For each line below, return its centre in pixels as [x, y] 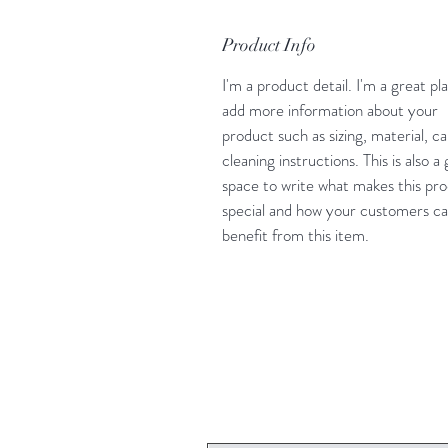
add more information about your [330, 109]
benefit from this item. [295, 234]
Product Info [269, 44]
